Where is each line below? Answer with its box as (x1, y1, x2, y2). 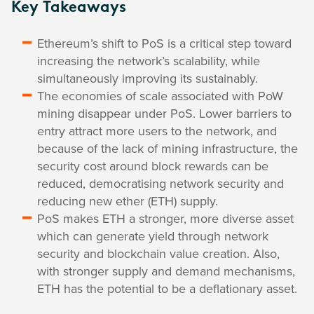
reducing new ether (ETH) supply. (37, 192, 218, 210)
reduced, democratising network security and (37, 175, 284, 192)
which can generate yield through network (37, 227, 268, 245)
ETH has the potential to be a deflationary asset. (37, 280, 297, 297)
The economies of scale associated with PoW (37, 87, 283, 104)
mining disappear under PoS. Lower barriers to (37, 104, 292, 122)
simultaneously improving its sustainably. (37, 69, 258, 87)
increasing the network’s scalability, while (37, 52, 260, 69)
